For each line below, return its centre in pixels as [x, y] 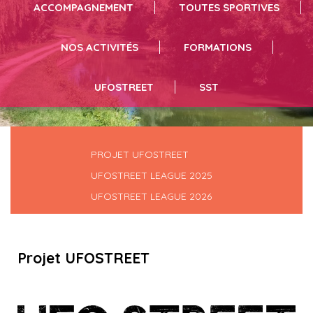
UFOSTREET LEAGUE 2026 [151, 197]
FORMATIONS [218, 47]
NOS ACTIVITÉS [100, 47]
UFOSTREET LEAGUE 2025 [152, 176]
